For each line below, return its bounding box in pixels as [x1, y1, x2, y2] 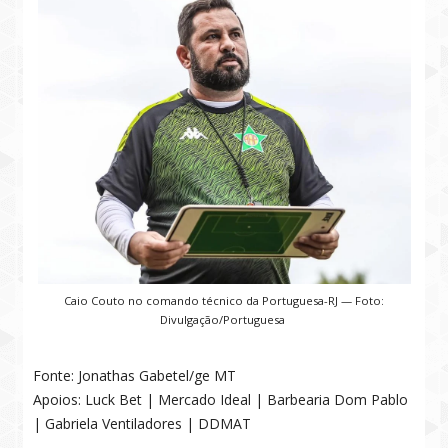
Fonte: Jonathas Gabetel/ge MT [33, 366, 237, 385]
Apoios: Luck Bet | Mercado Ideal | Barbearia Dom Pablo [33, 390, 409, 409]
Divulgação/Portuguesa [160, 312, 288, 327]
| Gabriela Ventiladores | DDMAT [33, 414, 252, 433]
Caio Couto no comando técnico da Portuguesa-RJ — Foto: [64, 293, 384, 308]
